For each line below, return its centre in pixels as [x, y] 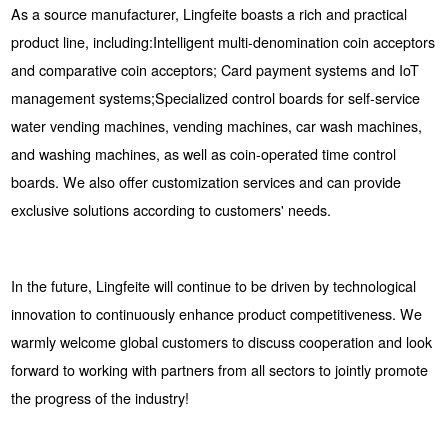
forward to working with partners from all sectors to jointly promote [219, 369]
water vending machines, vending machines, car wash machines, [216, 125]
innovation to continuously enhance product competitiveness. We [216, 313]
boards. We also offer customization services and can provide [205, 181]
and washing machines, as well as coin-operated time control [203, 153]
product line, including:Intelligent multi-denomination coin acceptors [222, 41]
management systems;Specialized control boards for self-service [215, 97]
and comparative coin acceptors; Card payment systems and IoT [214, 69]
